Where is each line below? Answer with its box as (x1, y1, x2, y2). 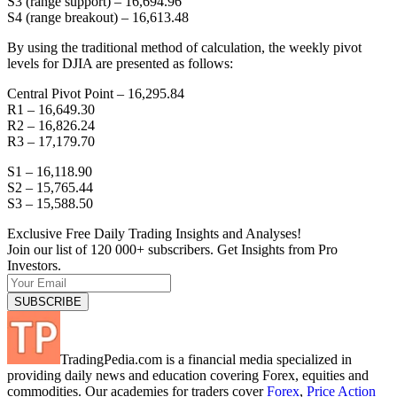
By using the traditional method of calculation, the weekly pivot (7, 40, 362, 56)
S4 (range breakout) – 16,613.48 (7, 10, 189, 26)
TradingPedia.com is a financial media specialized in (60, 352, 352, 368)
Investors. (7, 258, 61, 274)
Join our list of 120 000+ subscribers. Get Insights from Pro (7, 242, 338, 258)
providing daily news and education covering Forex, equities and (7, 368, 369, 384)
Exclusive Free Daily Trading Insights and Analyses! (7, 226, 301, 242)
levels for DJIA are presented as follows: (7, 56, 233, 72)
